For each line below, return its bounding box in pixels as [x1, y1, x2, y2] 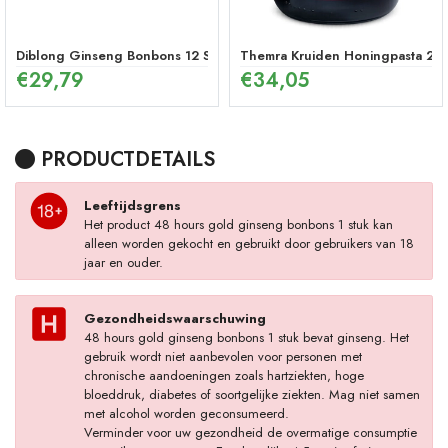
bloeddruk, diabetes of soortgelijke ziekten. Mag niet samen [83, 384, 420, 404]
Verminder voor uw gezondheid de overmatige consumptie [83, 422, 417, 442]
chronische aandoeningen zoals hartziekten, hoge [83, 365, 364, 385]
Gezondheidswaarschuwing [83, 308, 266, 328]
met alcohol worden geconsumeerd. [83, 403, 289, 423]
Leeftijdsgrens [83, 195, 181, 215]
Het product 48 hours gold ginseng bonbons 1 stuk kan [83, 214, 393, 234]
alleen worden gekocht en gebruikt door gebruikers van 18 [83, 233, 414, 253]
